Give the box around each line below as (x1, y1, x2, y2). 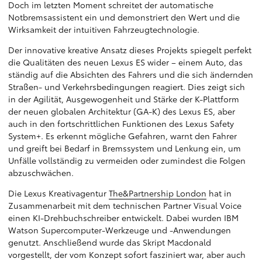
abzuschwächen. (8, 167, 74, 178)
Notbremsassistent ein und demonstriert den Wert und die (8, 11, 240, 23)
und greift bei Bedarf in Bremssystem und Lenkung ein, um (8, 142, 241, 154)
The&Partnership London (109, 187, 206, 199)
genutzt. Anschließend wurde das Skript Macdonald (8, 236, 211, 248)
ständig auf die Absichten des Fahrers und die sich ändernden (8, 68, 253, 80)
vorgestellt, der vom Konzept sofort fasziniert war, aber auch (8, 249, 246, 260)
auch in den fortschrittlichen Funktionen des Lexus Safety (8, 118, 234, 129)
